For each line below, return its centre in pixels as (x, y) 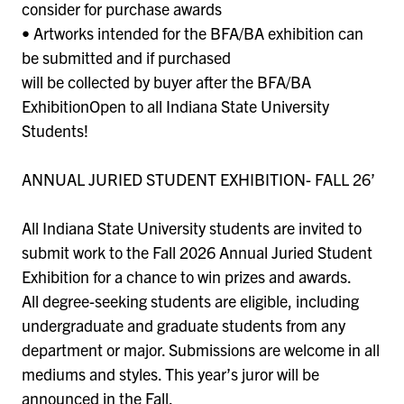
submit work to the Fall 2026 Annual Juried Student (197, 252)
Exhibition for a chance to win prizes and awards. (187, 276)
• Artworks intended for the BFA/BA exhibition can (193, 32)
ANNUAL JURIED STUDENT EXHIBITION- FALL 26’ (198, 179)
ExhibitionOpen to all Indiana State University (175, 106)
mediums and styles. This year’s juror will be (170, 373)
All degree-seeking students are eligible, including (190, 300)
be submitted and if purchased (128, 57)
